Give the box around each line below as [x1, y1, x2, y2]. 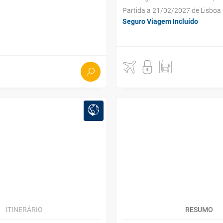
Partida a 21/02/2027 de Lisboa [122, 6, 221, 14]
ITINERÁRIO [5, 206, 43, 214]
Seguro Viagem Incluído [122, 17, 198, 25]
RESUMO [185, 206, 213, 214]
